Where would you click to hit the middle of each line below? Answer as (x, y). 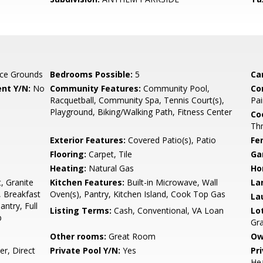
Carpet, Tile (109, 154)
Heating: (68, 168)
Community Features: (96, 88)
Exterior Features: (88, 140)
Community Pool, (176, 88)
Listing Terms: (81, 210)
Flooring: (68, 154)
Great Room (131, 236)
